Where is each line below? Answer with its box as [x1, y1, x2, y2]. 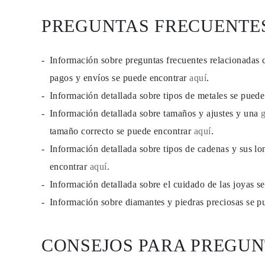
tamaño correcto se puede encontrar [50, 126, 194, 136]
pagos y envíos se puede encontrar [50, 73, 190, 83]
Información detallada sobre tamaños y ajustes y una [50, 108, 261, 118]
